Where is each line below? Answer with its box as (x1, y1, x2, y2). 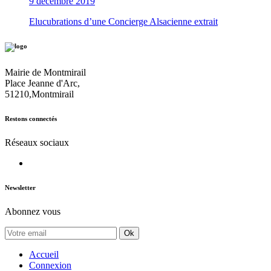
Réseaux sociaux (5, 137, 69, 148)
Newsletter (5, 184, 36, 192)
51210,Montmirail (5, 89, 74, 100)
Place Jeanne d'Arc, (5, 78, 80, 89)
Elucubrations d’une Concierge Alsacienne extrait (29, 16, 218, 27)
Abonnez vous (5, 206, 60, 217)
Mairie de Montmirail (5, 67, 86, 78)
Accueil (29, 249, 59, 260)
